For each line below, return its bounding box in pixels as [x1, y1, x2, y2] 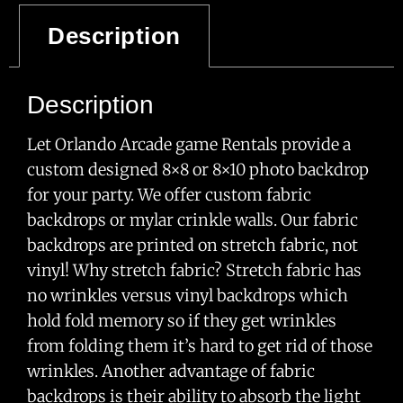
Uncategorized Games [102, 24, 263, 44]
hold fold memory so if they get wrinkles [27, 309, 336, 331]
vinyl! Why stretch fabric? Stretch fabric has [27, 259, 362, 281]
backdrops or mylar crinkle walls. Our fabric [27, 209, 358, 230]
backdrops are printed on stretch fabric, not [27, 234, 358, 255]
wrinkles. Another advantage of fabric [27, 360, 315, 381]
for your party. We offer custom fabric [27, 184, 311, 205]
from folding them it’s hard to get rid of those [27, 335, 372, 356]
